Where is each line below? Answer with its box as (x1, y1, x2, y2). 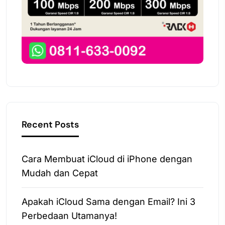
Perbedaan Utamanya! (22, 210, 117, 221)
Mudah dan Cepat (22, 168, 98, 179)
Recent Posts (22, 119, 79, 131)
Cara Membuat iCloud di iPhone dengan (22, 154, 192, 165)
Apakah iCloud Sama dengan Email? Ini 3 (22, 196, 195, 207)
